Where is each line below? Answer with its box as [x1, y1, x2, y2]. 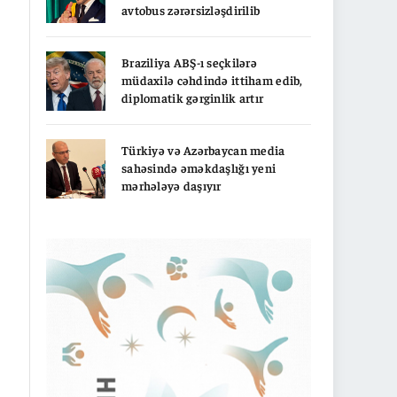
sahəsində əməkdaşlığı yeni [121, 159, 276, 175]
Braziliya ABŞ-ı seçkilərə [121, 53, 257, 70]
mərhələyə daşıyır [121, 176, 222, 193]
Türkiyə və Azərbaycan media [121, 141, 285, 158]
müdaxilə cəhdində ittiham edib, [121, 71, 303, 88]
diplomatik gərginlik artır [121, 89, 264, 105]
